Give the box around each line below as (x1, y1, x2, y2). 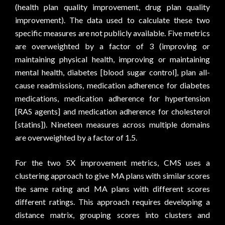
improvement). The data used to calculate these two (15, 15, 210, 25)
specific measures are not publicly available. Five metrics (15, 28, 210, 38)
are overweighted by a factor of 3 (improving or (15, 41, 210, 51)
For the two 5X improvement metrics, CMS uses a (15, 158, 210, 167)
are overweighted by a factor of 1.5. (15, 133, 137, 142)
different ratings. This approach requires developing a (15, 197, 210, 206)
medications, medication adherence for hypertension (15, 93, 210, 103)
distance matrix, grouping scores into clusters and (15, 210, 210, 219)
